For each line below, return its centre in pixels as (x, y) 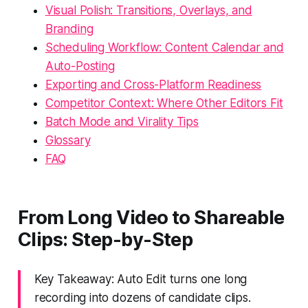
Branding (69, 29)
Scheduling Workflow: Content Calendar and (164, 47)
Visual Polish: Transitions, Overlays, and (148, 10)
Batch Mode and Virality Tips (122, 121)
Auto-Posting (80, 66)
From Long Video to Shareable (151, 217)
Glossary (68, 140)
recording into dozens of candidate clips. (142, 297)
